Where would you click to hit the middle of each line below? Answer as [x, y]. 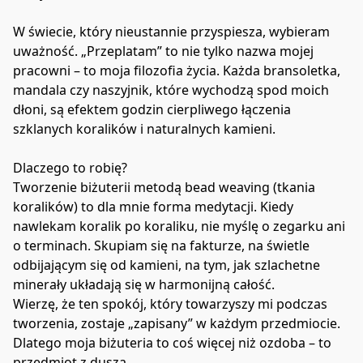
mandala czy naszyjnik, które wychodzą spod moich [171, 90]
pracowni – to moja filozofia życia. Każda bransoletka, [177, 70]
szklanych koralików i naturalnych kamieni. [144, 128]
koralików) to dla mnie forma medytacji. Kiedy [153, 206]
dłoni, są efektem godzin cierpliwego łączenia [152, 109]
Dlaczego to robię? [70, 167]
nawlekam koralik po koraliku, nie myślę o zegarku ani [179, 226]
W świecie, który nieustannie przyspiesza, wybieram [171, 31]
